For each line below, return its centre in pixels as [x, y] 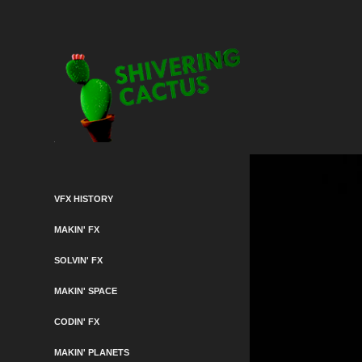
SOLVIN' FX [79, 260]
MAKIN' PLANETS [92, 352]
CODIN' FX [77, 321]
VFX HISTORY [84, 198]
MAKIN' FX [77, 229]
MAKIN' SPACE [86, 290]
